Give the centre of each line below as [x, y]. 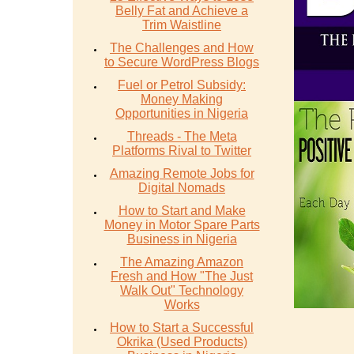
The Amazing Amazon [182, 262]
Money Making [182, 99]
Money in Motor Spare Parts [182, 225]
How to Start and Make [182, 211]
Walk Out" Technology [182, 290]
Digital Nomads [182, 188]
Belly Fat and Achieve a [182, 11]
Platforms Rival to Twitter [182, 151]
